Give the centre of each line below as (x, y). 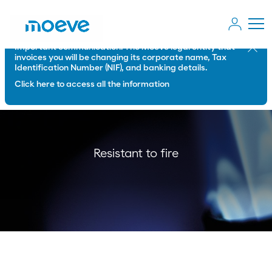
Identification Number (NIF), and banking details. (111, 68)
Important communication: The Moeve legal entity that (125, 47)
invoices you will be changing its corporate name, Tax (121, 58)
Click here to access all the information (92, 84)
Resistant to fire (136, 154)
